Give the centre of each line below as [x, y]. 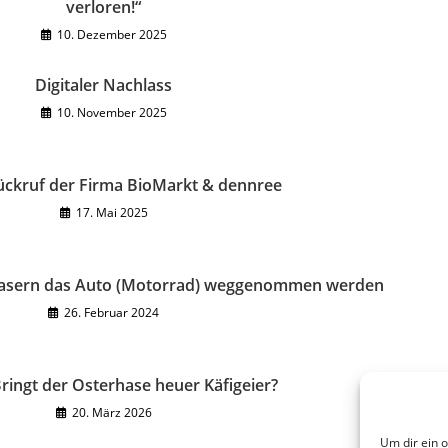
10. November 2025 [111, 112]
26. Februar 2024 [111, 312]
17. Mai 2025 [111, 212]
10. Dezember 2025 [111, 34]
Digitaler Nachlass [103, 85]
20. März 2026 [111, 412]
